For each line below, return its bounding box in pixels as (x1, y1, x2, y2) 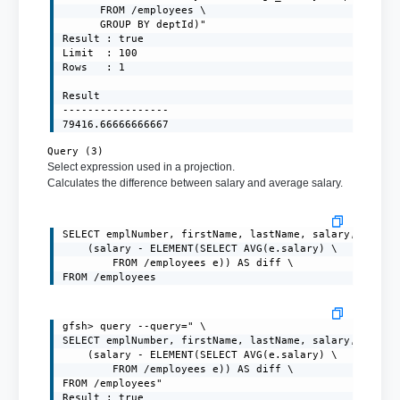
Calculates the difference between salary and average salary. (46, 176, 343, 189)
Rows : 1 (62, 62, 126, 74)
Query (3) (46, 145, 104, 157)
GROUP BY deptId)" (62, 19, 207, 31)
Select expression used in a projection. (46, 160, 235, 173)
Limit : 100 (62, 47, 138, 60)
